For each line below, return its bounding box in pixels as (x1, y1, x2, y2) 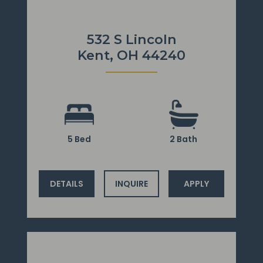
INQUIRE (114, 177, 148, 190)
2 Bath (170, 133, 198, 146)
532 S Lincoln (86, 31, 177, 48)
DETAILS (49, 177, 83, 190)
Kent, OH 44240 (77, 47, 186, 64)
